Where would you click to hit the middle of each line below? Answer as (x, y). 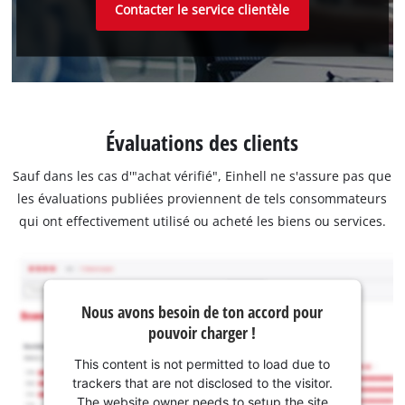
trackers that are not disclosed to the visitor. (202, 382)
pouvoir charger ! (202, 332)
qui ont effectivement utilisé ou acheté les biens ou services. (202, 221)
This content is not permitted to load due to (202, 363)
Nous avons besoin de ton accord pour (202, 311)
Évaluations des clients (202, 143)
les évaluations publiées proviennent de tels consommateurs (202, 199)
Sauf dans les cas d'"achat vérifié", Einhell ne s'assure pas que (202, 176)
